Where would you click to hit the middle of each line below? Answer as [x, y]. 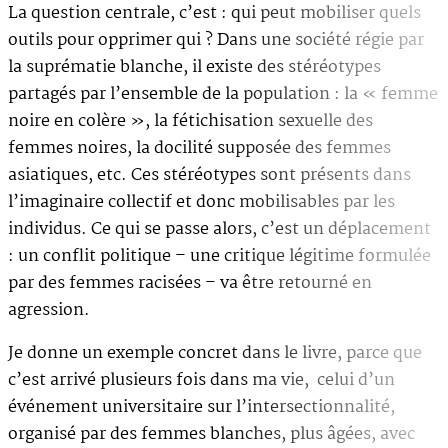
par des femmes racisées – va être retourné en [190, 283]
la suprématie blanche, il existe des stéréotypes [194, 67]
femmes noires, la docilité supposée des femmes [199, 148]
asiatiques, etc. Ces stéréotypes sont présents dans [209, 175]
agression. [49, 310]
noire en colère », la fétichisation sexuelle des [190, 121]
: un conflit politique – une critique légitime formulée [219, 256]
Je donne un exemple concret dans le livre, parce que [215, 353]
